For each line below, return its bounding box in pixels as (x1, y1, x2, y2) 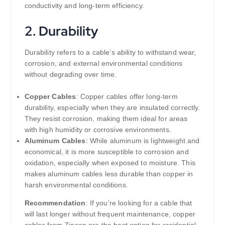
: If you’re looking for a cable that (85, 199, 192, 207)
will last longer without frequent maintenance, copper (24, 210, 195, 218)
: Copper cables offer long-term (76, 92, 178, 101)
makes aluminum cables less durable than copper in (24, 170, 193, 178)
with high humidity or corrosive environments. (24, 126, 171, 134)
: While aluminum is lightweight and (85, 137, 200, 145)
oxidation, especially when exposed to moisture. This (24, 159, 195, 167)
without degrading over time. (24, 70, 117, 78)
